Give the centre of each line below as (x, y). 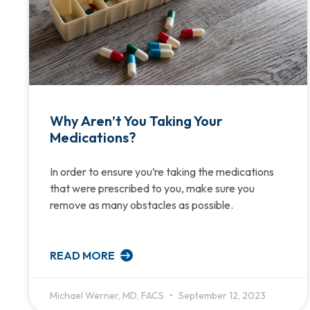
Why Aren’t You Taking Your (136, 120)
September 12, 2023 (221, 295)
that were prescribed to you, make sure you (152, 188)
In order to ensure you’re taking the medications (162, 171)
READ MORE (83, 255)
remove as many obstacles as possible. (142, 204)
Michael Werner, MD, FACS (108, 295)
